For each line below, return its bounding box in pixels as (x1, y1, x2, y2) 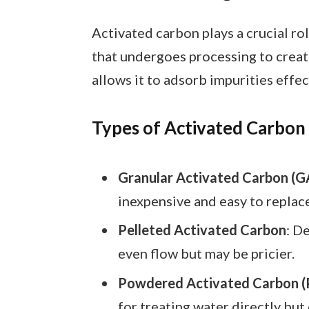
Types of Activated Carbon (91, 117, 306, 139)
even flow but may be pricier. (117, 245, 295, 262)
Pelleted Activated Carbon (117, 221, 286, 239)
